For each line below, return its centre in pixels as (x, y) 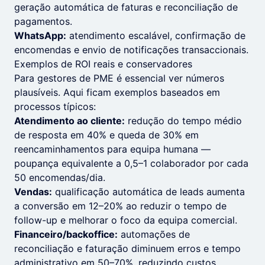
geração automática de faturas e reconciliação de (126, 7)
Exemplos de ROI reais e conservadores (103, 64)
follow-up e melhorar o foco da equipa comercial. (126, 220)
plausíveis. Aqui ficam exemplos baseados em (117, 92)
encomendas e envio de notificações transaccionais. (131, 50)
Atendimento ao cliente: (70, 121)
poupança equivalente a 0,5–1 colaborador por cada (131, 163)
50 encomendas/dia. (60, 177)
